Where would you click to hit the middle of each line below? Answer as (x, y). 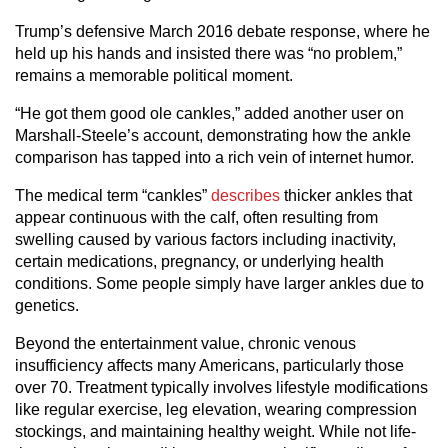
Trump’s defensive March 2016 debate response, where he (222, 32)
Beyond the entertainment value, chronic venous (185, 344)
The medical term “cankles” (113, 196)
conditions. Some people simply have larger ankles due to (219, 284)
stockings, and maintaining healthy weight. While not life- (215, 432)
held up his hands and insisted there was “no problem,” (208, 54)
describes (245, 196)
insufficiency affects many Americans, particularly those (209, 366)
